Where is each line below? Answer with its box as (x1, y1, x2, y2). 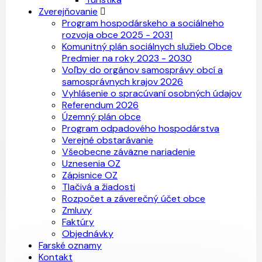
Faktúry (62, 216, 94, 228)
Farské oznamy (39, 239, 102, 251)
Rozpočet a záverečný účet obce (62, 192, 205, 205)
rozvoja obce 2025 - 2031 (62, 29, 173, 41)
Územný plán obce (62, 111, 141, 123)
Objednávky (62, 227, 113, 240)
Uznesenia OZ (62, 157, 120, 170)
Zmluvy (62, 204, 92, 216)
